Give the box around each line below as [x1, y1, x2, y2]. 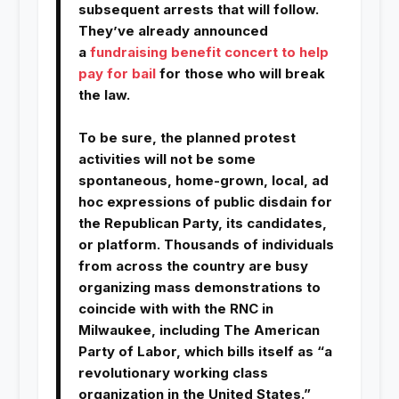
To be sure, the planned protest [77, 129, 296, 147]
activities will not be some [77, 151, 256, 168]
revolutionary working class [77, 364, 268, 382]
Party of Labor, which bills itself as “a [77, 343, 332, 361]
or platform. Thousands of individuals [77, 236, 334, 254]
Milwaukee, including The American [77, 322, 320, 339]
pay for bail [77, 65, 159, 83]
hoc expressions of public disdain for [77, 193, 332, 211]
